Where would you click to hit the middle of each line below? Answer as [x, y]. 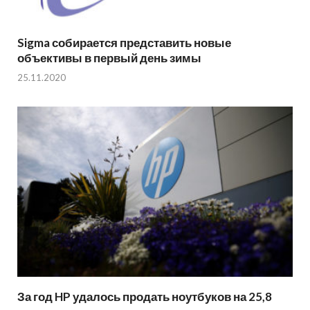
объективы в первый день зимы [109, 57]
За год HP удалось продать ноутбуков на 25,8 [145, 296]
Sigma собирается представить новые [124, 42]
